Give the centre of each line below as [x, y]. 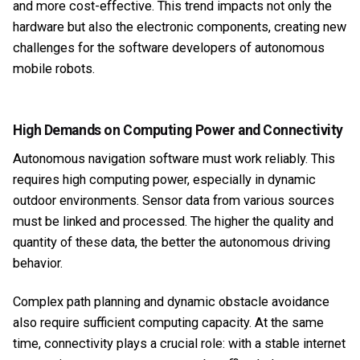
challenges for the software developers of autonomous [169, 48]
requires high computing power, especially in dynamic [164, 180]
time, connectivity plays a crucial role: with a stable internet [179, 344]
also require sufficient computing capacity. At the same [168, 323]
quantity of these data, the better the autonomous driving [172, 243]
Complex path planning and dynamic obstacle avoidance [171, 302]
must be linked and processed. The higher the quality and [173, 222]
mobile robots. [55, 69]
